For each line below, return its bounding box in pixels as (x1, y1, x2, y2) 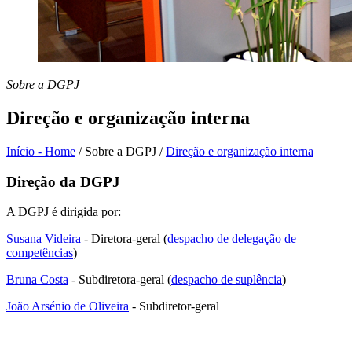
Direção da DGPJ (6, 173, 120, 190)
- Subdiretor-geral (129, 299, 219, 313)
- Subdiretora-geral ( (68, 273, 171, 287)
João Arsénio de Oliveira (6, 299, 129, 313)
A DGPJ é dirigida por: (6, 205, 121, 219)
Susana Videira (6, 232, 81, 246)
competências (6, 246, 73, 260)
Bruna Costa (6, 273, 68, 287)
